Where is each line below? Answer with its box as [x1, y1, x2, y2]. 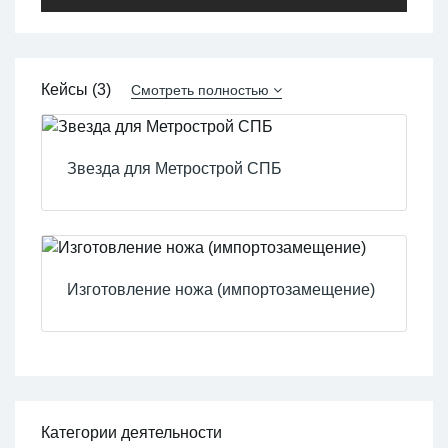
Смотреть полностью [130, 81, 269, 98]
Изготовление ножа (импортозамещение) [67, 280, 376, 298]
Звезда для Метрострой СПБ [67, 159, 283, 177]
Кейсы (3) [40, 80, 115, 98]
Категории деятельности [40, 423, 222, 441]
